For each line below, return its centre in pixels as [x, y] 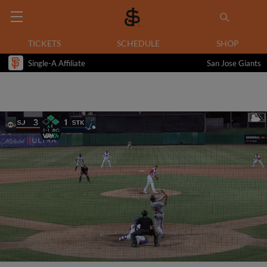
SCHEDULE [139, 43]
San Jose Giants [234, 63]
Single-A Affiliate [57, 63]
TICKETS [45, 43]
